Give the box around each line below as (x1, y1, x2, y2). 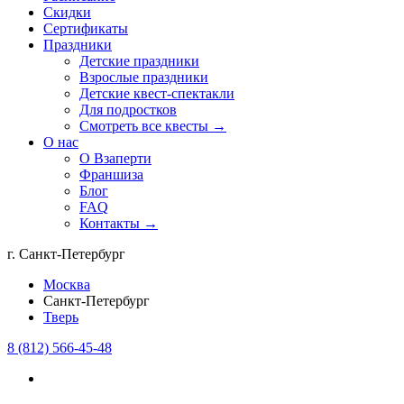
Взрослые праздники (79, 69, 208, 85)
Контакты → (79, 216, 158, 231)
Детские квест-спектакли (79, 86, 234, 101)
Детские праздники (79, 53, 199, 69)
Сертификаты (43, 21, 128, 36)
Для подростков (79, 102, 177, 117)
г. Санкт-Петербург (7, 246, 125, 262)
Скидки (43, 5, 91, 20)
